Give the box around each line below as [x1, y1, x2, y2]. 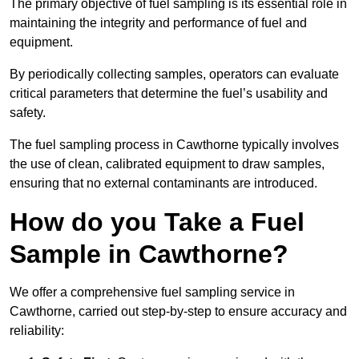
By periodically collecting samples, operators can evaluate [10, 67, 339, 82]
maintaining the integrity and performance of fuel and [10, 16, 307, 30]
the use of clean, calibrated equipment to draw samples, [10, 157, 325, 171]
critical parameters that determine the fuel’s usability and [10, 87, 328, 101]
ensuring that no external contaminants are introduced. [10, 176, 317, 191]
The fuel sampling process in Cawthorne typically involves [10, 138, 339, 152]
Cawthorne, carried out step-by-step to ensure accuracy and [10, 305, 347, 319]
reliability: [10, 324, 64, 338]
